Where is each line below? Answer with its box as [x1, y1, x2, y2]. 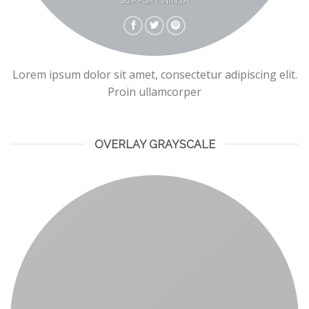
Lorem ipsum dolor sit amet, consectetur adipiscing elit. [12, 66, 297, 82]
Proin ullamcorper [108, 83, 201, 99]
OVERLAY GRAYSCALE [94, 137, 215, 151]
